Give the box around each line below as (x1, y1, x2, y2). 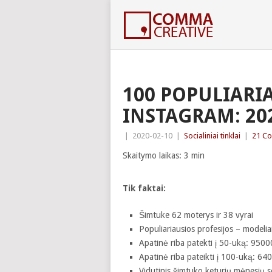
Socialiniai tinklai (184, 131, 240, 140)
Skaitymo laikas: (123, 151, 184, 160)
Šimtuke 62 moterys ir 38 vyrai (138, 210, 253, 220)
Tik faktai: (123, 183, 166, 193)
